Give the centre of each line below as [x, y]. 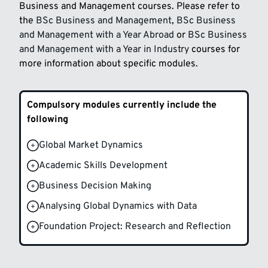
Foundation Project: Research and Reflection [135, 226]
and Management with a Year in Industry [104, 49]
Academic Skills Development [103, 165]
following [48, 119]
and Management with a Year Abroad [97, 35]
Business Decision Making [95, 186]
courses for [214, 49]
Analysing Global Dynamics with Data [118, 206]
